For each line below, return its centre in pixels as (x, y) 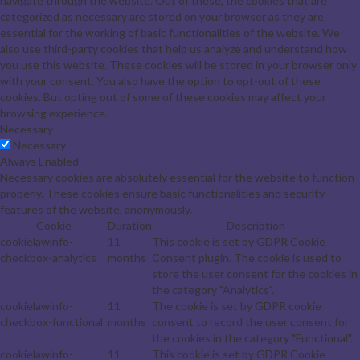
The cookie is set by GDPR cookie (237, 305)
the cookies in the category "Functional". (252, 337)
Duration (130, 225)
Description (256, 225)
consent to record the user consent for (250, 321)
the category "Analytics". (213, 289)
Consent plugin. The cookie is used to (247, 257)
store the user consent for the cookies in (255, 273)
